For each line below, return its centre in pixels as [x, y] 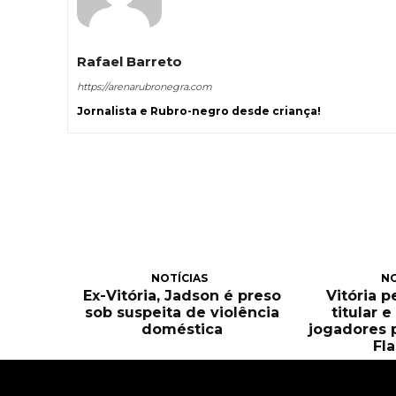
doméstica [182, 329]
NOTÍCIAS [180, 278]
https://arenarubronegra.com [145, 87]
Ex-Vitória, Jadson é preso [182, 295]
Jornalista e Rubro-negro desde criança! [199, 111]
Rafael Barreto [129, 62]
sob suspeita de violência [182, 312]
